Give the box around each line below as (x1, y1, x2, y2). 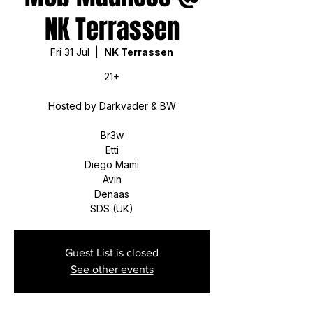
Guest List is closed (65, 247, 159, 259)
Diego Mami (85, 159, 139, 170)
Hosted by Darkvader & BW (48, 100, 176, 112)
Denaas (94, 188, 129, 200)
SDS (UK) (90, 203, 133, 214)
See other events (70, 263, 154, 275)
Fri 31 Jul (50, 46, 89, 58)
